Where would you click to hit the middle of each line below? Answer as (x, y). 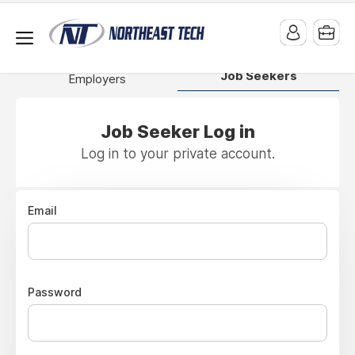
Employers (97, 79)
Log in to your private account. (177, 154)
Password (55, 292)
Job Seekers (258, 76)
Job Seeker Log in (177, 132)
